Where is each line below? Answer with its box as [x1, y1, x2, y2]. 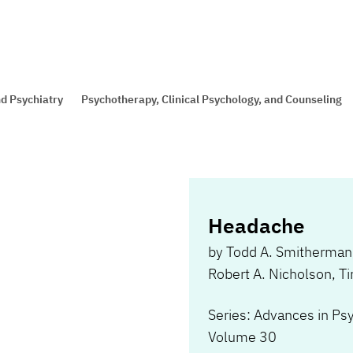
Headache [208, 212, 305, 239]
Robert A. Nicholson [208, 265, 332, 283]
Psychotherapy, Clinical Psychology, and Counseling [81, 92, 342, 106]
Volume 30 [208, 328, 277, 346]
